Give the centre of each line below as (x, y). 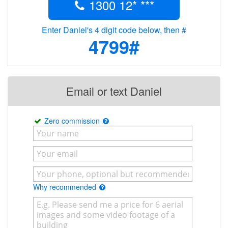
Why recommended (66, 187)
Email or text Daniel (114, 91)
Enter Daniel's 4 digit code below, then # (114, 30)
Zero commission (73, 121)
